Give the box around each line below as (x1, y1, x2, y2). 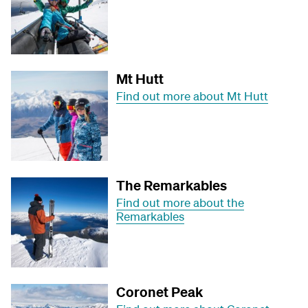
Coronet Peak (116, 283, 203, 300)
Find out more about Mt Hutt (116, 89, 269, 104)
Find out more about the (116, 195, 245, 210)
